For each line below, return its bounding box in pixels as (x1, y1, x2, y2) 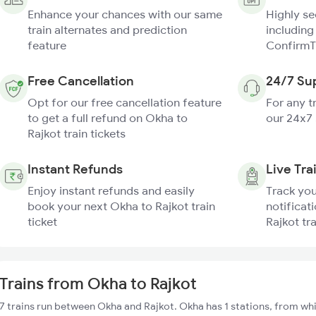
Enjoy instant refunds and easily (28, 183, 195, 197)
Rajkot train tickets (28, 126, 126, 140)
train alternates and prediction (28, 23, 187, 37)
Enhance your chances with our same (28, 7, 222, 21)
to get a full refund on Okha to (28, 111, 188, 125)
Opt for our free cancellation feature (28, 95, 221, 109)
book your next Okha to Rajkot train (28, 199, 215, 213)
